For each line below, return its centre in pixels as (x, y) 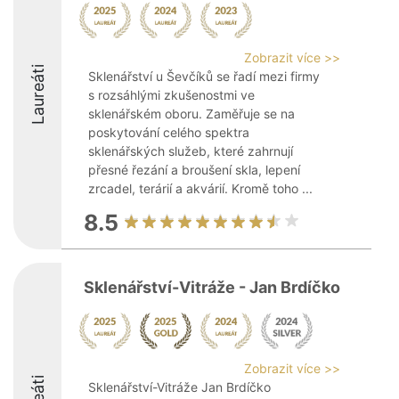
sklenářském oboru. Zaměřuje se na (191, 114)
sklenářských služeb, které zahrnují (191, 151)
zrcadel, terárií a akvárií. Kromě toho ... (200, 188)
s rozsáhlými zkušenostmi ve (171, 95)
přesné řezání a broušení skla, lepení (194, 170)
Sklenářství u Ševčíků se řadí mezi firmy (204, 76)
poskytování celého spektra (169, 132)
